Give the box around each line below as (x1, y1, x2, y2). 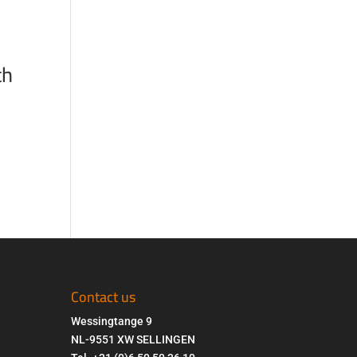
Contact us (71, 283, 136, 310)
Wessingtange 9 (71, 314, 153, 328)
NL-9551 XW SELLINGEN (71, 332, 196, 346)
